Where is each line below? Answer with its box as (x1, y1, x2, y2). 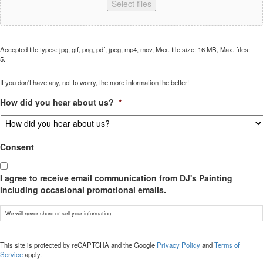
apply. (23, 249, 42, 259)
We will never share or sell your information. (5, 208, 113, 217)
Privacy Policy (157, 240, 200, 249)
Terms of (214, 240, 240, 249)
